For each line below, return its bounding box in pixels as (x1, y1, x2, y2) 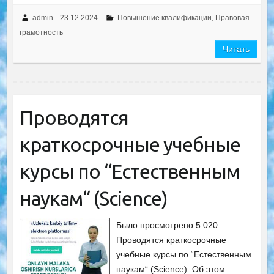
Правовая (215, 13, 250, 22)
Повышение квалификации (117, 13, 212, 22)
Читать (223, 44, 250, 54)
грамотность (19, 28, 63, 37)
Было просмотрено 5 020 (116, 220, 218, 230)
